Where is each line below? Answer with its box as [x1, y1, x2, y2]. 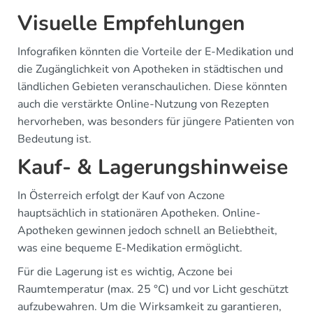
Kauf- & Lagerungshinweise [17, 153, 288, 182]
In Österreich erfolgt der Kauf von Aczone [17, 188, 225, 203]
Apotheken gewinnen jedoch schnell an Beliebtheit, [17, 223, 277, 238]
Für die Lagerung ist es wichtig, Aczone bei [17, 264, 233, 279]
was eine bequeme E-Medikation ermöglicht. [17, 240, 242, 256]
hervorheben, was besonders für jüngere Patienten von [17, 114, 294, 129]
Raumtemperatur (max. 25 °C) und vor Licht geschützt [17, 282, 289, 297]
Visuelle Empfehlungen [17, 9, 245, 38]
